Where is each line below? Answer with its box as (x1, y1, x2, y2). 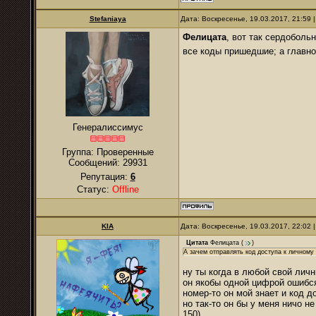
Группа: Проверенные (61, 147, 154, 157)
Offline (111, 184, 139, 195)
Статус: (76, 184, 112, 195)
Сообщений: (68, 157, 123, 168)
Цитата (186, 239, 208, 247)
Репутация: (80, 171, 130, 182)
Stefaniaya (89, 15, 126, 23)
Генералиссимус (72, 122, 143, 133)
